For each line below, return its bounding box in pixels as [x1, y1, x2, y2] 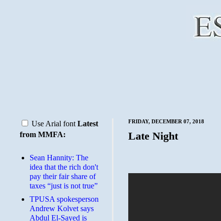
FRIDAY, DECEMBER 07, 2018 [128, 118, 204, 124]
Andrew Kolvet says [30, 204, 94, 213]
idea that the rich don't [30, 163, 98, 171]
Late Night [128, 130, 178, 142]
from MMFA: [20, 130, 66, 139]
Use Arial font [30, 119, 77, 128]
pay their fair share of [30, 172, 96, 181]
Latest [77, 119, 98, 128]
